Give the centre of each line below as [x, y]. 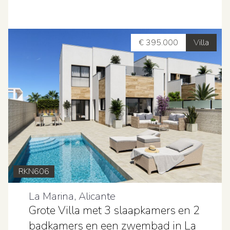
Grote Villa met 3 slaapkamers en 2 [114, 210]
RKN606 [34, 171]
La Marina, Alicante [72, 196]
